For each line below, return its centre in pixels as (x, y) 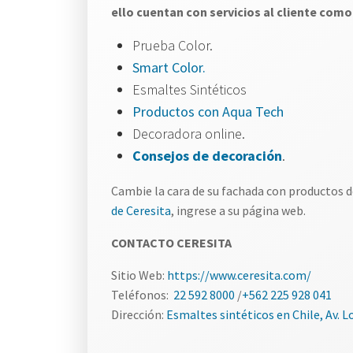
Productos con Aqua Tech (208, 111)
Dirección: (139, 314)
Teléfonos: (141, 295)
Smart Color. (169, 67)
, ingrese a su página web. (238, 210)
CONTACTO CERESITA (171, 243)
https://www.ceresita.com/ (239, 275)
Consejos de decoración (207, 156)
